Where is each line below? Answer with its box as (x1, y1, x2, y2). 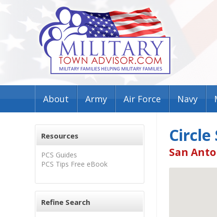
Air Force (124, 93, 161, 105)
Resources (41, 131, 78, 140)
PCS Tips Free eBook (41, 159, 108, 169)
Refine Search (41, 197, 90, 207)
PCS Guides (41, 150, 77, 159)
